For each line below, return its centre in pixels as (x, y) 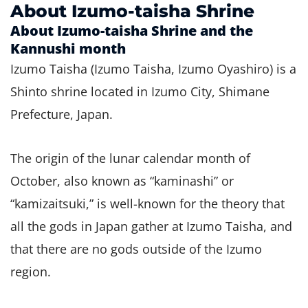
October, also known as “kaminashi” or (122, 181)
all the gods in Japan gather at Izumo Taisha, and (151, 227)
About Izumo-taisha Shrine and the (132, 30)
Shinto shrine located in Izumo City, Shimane (140, 91)
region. (31, 272)
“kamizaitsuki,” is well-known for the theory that (147, 204)
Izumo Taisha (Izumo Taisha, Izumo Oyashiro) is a (153, 68)
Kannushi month (68, 48)
